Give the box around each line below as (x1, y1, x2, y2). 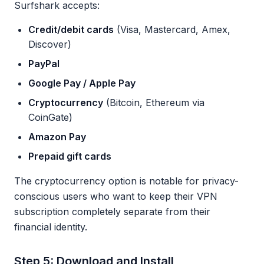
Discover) (28, 38, 71, 50)
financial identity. (14, 221, 87, 233)
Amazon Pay (28, 131, 86, 143)
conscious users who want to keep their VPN (14, 190, 217, 202)
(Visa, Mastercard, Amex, (114, 24, 230, 35)
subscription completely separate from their (14, 206, 210, 217)
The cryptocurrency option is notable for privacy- (14, 175, 239, 187)
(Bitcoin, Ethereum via (103, 97, 204, 108)
